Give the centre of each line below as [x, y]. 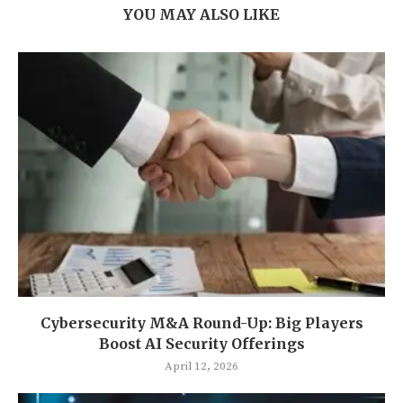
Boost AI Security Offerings [201, 343]
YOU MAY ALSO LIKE [201, 14]
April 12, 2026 [201, 366]
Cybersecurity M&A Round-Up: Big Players [201, 322]
